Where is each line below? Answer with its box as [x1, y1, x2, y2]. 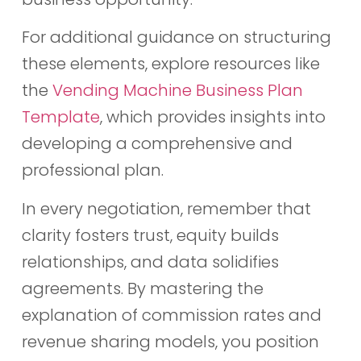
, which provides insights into [99, 106, 326, 129]
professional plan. [21, 159, 164, 182]
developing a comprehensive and [21, 132, 293, 156]
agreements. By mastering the [21, 276, 263, 300]
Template [21, 106, 100, 129]
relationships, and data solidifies [21, 250, 279, 273]
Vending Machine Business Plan [52, 79, 303, 102]
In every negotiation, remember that [21, 197, 311, 220]
